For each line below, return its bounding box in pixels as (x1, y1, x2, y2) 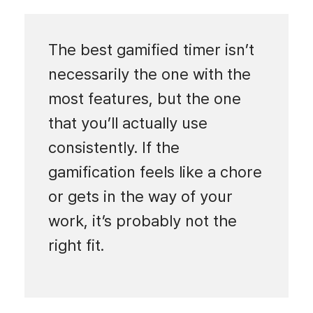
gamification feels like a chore (48, 162, 262, 181)
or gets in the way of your (48, 187, 233, 205)
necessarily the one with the (48, 64, 251, 83)
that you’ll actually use (48, 113, 208, 132)
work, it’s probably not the (48, 211, 237, 230)
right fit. (48, 235, 104, 254)
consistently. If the (48, 138, 180, 156)
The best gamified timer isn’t (48, 40, 254, 59)
